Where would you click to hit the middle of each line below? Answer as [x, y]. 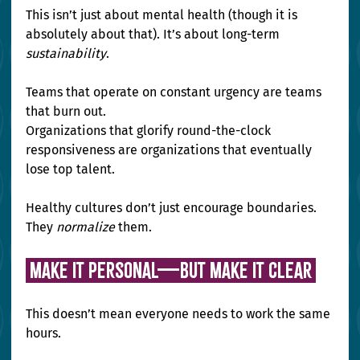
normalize [86, 227]
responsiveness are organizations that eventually [171, 150]
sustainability [66, 54]
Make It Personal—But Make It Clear [173, 271]
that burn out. [68, 112]
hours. [44, 333]
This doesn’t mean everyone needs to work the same [180, 314]
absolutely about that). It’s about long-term [155, 35]
